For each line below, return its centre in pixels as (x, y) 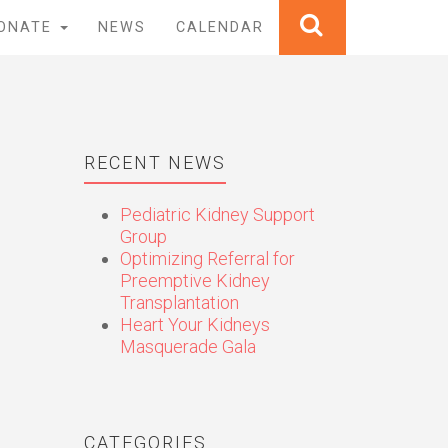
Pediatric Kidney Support (217, 214)
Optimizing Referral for (207, 258)
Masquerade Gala (187, 346)
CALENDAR (220, 27)
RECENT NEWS (154, 162)
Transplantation (179, 302)
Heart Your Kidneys (194, 324)
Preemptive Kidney (194, 280)
